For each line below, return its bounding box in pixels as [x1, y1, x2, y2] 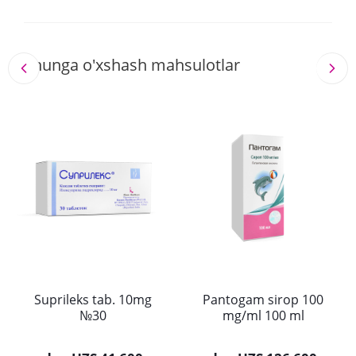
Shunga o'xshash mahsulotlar [24, 54, 240, 76]
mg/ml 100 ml [222, 307, 304, 325]
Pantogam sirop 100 [203, 291, 323, 309]
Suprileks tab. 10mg [34, 291, 152, 309]
